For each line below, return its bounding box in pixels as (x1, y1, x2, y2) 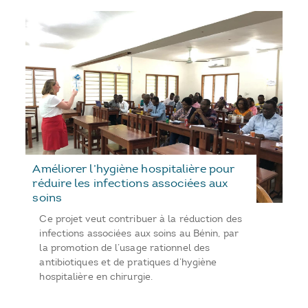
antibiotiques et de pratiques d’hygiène (39, 256, 217, 269)
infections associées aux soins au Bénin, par (39, 228, 239, 240)
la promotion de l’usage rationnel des (39, 242, 210, 254)
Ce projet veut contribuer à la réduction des (39, 213, 242, 225)
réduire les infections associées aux (32, 176, 228, 190)
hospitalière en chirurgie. (39, 271, 153, 283)
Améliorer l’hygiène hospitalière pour (32, 162, 235, 176)
